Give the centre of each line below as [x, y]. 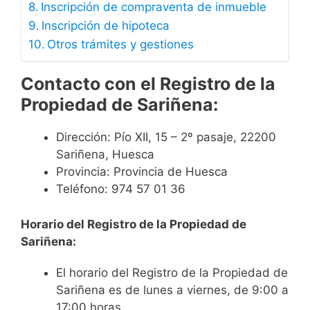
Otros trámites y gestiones [121, 45]
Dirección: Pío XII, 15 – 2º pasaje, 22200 [166, 137]
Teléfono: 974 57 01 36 [121, 189]
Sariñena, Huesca [105, 155]
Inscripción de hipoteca [106, 26]
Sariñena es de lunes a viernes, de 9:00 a [172, 290]
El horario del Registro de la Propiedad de [172, 272]
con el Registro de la [188, 84]
